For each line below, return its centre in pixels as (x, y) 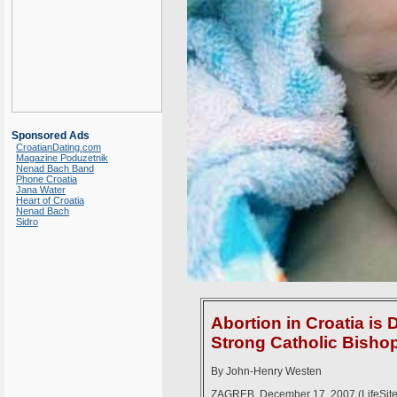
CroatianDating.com (58, 147)
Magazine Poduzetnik (62, 158)
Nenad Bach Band (55, 168)
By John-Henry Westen (266, 371)
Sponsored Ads (51, 136)
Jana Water (41, 190)
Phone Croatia (47, 179)
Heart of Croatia (50, 200)
